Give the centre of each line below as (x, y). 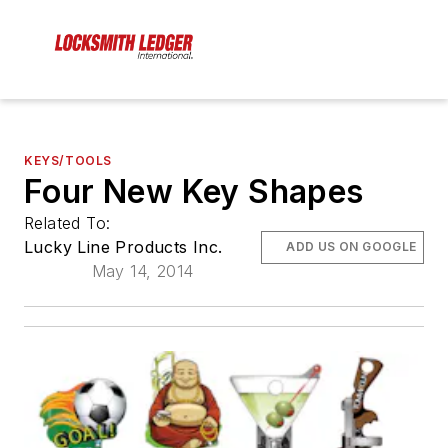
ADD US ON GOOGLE (351, 247)
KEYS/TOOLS (68, 161)
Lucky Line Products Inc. (123, 247)
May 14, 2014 (142, 271)
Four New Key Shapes (194, 192)
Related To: (70, 223)
